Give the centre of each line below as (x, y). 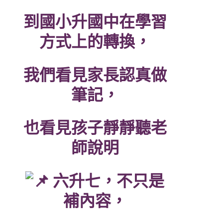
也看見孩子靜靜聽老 (95, 128)
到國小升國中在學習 (95, 22)
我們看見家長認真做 (95, 75)
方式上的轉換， (95, 42)
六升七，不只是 (107, 181)
